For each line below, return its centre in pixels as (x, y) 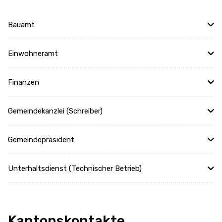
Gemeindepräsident (41, 140)
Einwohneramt (33, 54)
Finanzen (24, 82)
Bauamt (21, 25)
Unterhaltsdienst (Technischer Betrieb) (75, 168)
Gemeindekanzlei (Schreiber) (55, 111)
